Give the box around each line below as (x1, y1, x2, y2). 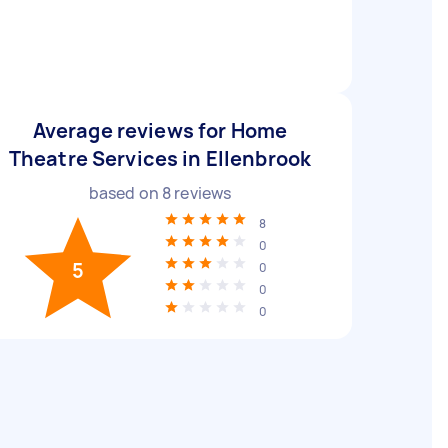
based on (88, 182, 162, 204)
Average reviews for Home (32, 117, 288, 144)
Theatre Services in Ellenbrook (8, 145, 312, 172)
